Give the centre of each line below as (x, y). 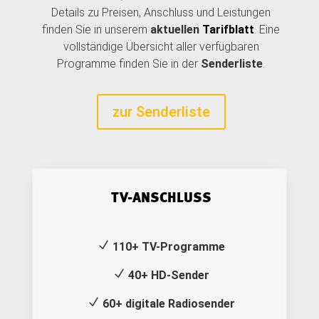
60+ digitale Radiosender (168, 304)
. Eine (267, 30)
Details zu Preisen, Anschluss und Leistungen (161, 13)
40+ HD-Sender (168, 276)
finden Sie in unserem (96, 30)
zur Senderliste (161, 112)
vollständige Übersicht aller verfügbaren (161, 47)
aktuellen (177, 30)
